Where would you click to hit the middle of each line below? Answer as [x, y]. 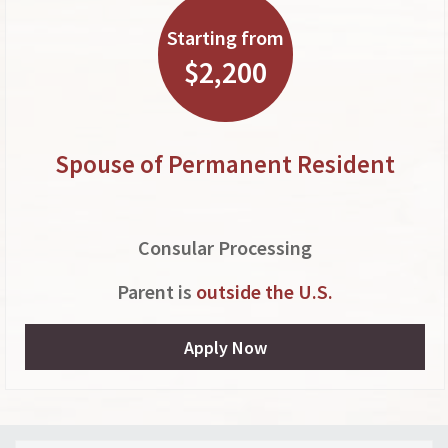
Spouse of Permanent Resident [225, 164]
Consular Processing [225, 247]
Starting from [225, 37]
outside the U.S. [264, 291]
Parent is [156, 291]
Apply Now [225, 347]
